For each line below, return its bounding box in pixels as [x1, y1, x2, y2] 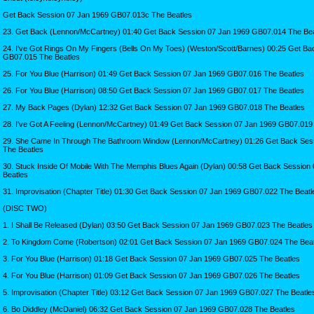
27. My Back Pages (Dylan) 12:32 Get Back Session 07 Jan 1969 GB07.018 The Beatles [3, 102, 305, 111]
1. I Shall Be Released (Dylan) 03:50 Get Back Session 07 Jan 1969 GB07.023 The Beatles [3, 220, 313, 229]
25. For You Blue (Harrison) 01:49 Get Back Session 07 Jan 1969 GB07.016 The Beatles [3, 69, 304, 78]
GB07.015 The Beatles [3, 52, 80, 61]
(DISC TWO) [3, 203, 47, 212]
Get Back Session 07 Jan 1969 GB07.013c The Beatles [3, 10, 192, 19]
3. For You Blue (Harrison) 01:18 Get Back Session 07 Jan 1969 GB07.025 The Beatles [3, 254, 300, 263]
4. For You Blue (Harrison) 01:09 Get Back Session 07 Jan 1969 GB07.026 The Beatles [3, 271, 300, 280]
